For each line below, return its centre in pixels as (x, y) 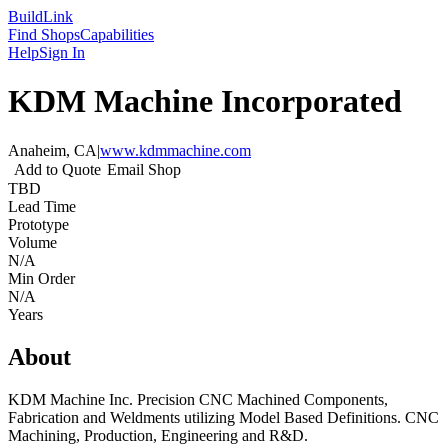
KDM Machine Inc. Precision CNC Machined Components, (198, 399)
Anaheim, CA (52, 150)
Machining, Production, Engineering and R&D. (158, 435)
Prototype (38, 224)
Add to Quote (57, 169)
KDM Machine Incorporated (205, 101)
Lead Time (42, 206)
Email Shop (144, 169)
